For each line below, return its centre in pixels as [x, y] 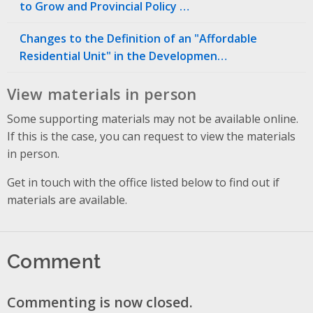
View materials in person [102, 94]
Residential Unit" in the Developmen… [123, 56]
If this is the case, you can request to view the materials [151, 136]
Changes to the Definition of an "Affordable [138, 38]
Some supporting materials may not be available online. [153, 118]
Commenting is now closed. [100, 302]
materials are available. [67, 199]
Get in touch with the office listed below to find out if [143, 182]
